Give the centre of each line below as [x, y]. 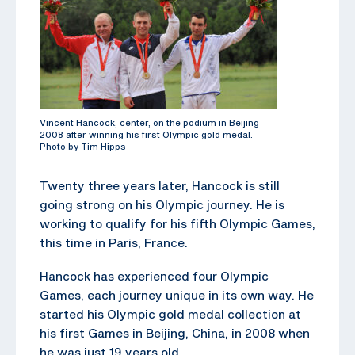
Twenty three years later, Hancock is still [160, 185]
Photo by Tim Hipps [83, 146]
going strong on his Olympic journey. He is [162, 204]
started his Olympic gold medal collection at [170, 313]
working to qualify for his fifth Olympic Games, [177, 223]
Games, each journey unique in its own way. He [177, 294]
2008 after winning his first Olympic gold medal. [146, 134]
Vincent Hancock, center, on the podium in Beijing [149, 122]
